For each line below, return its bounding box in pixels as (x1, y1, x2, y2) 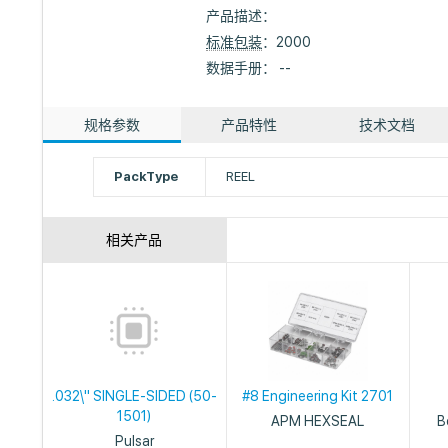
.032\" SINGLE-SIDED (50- (51, 388, 217, 404)
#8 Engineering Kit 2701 (242, 388, 394, 404)
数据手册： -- (206, 60, 292, 76)
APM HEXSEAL (271, 413, 365, 429)
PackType (114, 169, 179, 184)
